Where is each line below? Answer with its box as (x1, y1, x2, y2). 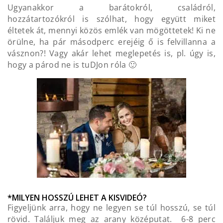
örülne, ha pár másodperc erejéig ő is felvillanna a (7, 36, 216, 48)
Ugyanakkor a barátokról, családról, (7, 2, 216, 13)
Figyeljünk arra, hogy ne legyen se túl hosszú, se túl (7, 202, 216, 214)
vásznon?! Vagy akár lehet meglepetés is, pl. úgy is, (7, 48, 216, 59)
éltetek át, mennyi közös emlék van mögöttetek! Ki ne (7, 25, 216, 36)
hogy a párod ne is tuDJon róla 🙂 (7, 59, 137, 71)
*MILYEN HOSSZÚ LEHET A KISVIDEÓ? (7, 192, 147, 204)
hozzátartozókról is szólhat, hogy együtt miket (7, 13, 216, 25)
